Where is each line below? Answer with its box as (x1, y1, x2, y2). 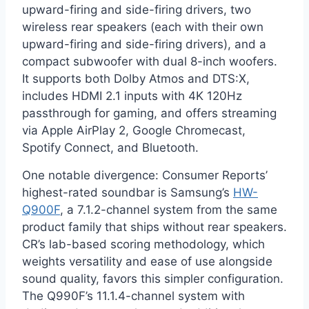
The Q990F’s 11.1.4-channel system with (22, 289, 245, 303)
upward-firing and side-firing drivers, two (22, 3, 251, 17)
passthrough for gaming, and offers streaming (22, 106, 277, 121)
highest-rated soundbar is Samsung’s (22, 186, 233, 200)
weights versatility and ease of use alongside (22, 255, 272, 269)
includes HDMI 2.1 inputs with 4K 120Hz (22, 89, 242, 103)
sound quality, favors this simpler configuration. (22, 272, 283, 286)
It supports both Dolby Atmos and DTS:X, (22, 72, 250, 86)
